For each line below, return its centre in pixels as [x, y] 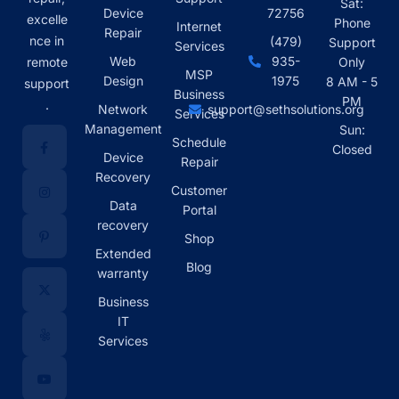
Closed [352, 149]
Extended [123, 253]
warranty [123, 273]
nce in [47, 41]
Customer [199, 190]
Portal [199, 210]
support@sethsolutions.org [285, 109]
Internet [199, 26]
